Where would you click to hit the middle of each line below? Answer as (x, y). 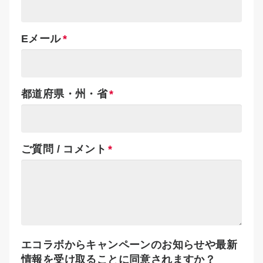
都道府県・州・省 (65, 94)
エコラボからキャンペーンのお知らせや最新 (129, 245)
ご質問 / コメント (64, 149)
